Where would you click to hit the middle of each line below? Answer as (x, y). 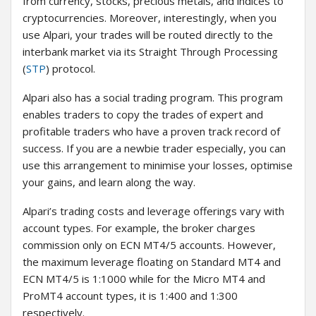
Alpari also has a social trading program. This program (153, 98)
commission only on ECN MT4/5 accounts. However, (149, 245)
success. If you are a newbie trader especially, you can (154, 148)
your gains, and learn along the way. (109, 182)
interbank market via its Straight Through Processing (150, 52)
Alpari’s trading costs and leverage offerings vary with (153, 211)
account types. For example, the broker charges (139, 228)
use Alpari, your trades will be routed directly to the (148, 35)
